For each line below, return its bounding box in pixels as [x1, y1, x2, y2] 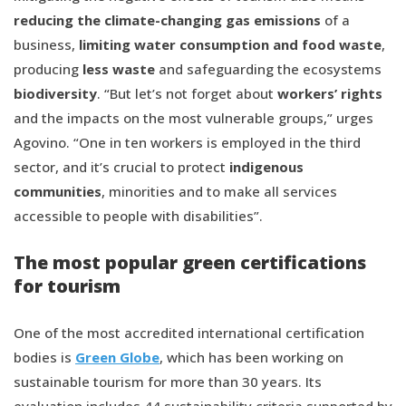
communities [14, 181, 101, 200]
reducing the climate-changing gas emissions [14, 10, 321, 29]
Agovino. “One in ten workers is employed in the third [14, 132, 361, 151]
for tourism [14, 273, 121, 298]
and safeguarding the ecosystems [155, 59, 382, 78]
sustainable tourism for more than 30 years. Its [14, 372, 322, 391]
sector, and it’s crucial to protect [14, 157, 229, 176]
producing [14, 59, 82, 78]
